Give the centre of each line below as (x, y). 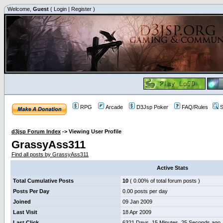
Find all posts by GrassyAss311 (50, 154)
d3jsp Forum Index (36, 131)
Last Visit (25, 212)
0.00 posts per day (145, 191)
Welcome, (19, 9)
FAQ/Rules (195, 107)
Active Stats (172, 168)
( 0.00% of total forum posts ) (164, 181)
